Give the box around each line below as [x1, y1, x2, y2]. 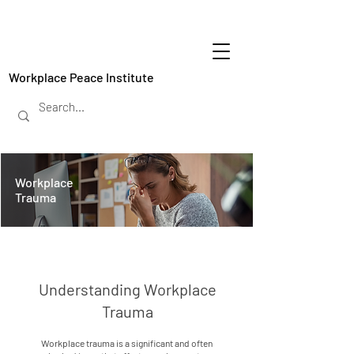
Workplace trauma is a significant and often [41, 337, 213, 348]
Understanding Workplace [38, 280, 217, 299]
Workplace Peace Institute [9, 70, 154, 85]
